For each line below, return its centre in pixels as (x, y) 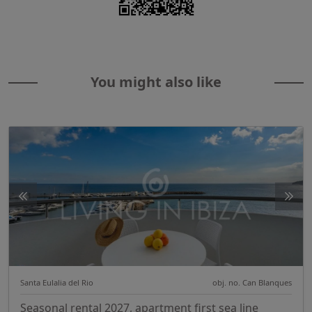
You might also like (156, 81)
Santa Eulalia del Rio (57, 282)
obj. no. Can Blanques (252, 282)
